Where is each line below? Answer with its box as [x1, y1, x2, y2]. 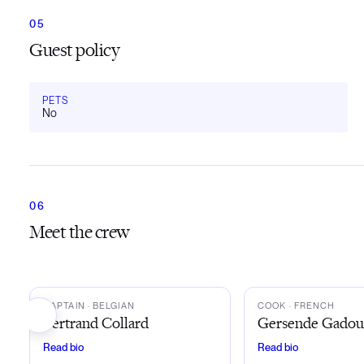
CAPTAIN [43, 300, 85, 311]
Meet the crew [29, 219, 130, 243]
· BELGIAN [84, 300, 135, 311]
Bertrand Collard [43, 313, 149, 332]
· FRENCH [286, 300, 336, 311]
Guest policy [29, 37, 120, 61]
